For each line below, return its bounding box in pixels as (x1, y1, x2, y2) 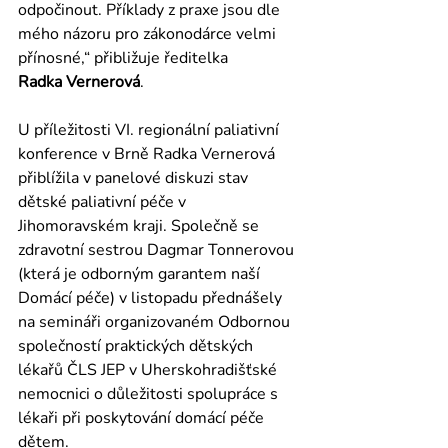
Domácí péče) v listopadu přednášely (18, 286, 286, 309)
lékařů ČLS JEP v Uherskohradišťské (18, 358, 281, 381)
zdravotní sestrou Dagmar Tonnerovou (18, 238, 298, 261)
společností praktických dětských (18, 334, 257, 357)
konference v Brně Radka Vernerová (18, 142, 279, 165)
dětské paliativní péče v (18, 190, 190, 213)
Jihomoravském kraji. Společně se (18, 214, 263, 237)
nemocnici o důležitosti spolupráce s (18, 382, 282, 405)
